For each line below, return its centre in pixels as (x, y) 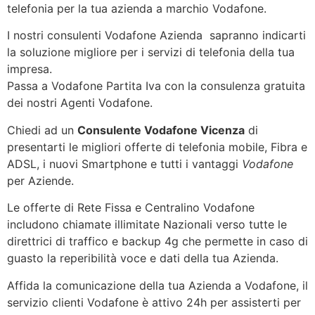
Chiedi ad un (42, 130)
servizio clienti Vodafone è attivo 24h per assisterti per (154, 302)
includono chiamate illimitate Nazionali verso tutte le (147, 225)
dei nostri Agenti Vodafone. (80, 103)
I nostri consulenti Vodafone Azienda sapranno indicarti (156, 36)
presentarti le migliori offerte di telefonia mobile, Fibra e (157, 147)
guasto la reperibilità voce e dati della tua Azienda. (143, 258)
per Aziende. (40, 180)
